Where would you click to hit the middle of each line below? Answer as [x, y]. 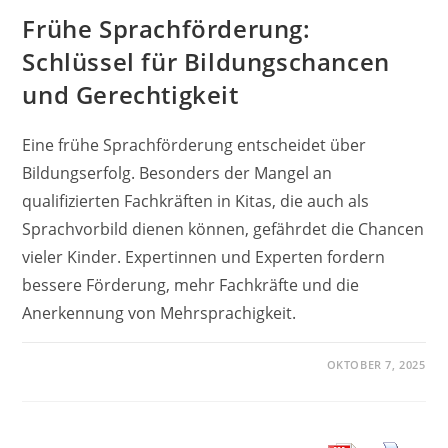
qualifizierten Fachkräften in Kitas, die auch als [196, 200]
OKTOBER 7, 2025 [376, 364]
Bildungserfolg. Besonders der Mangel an [177, 172]
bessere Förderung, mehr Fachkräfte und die [191, 284]
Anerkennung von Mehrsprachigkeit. [159, 312]
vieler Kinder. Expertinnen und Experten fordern [204, 256]
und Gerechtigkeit [130, 94]
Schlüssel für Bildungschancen [206, 61]
